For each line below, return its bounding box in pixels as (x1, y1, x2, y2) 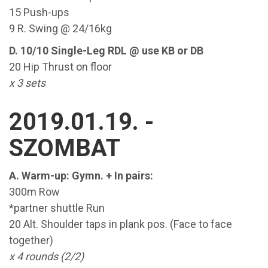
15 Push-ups (9, 6, 72, 19)
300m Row (9, 185, 62, 198)
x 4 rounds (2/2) (9, 250, 86, 263)
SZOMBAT (9, 134, 120, 162)
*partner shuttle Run (9, 202, 105, 214)
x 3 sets (9, 77, 45, 89)
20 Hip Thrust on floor (9, 60, 114, 73)
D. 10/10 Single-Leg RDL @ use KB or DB (9, 44, 206, 57)
